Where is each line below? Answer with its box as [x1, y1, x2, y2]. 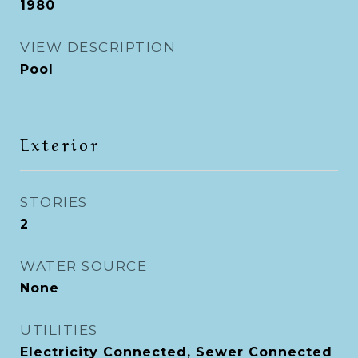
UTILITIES [20, 322, 98, 338]
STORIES [20, 194, 88, 210]
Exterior [20, 130, 100, 155]
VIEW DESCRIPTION [20, 39, 176, 55]
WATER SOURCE [20, 258, 147, 274]
